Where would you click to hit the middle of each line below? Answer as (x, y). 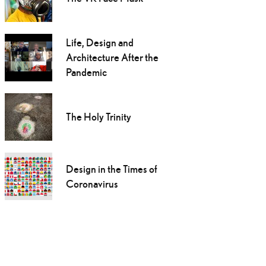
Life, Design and (99, 43)
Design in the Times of (111, 169)
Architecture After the (112, 58)
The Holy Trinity (98, 117)
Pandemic (86, 72)
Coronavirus (92, 184)
